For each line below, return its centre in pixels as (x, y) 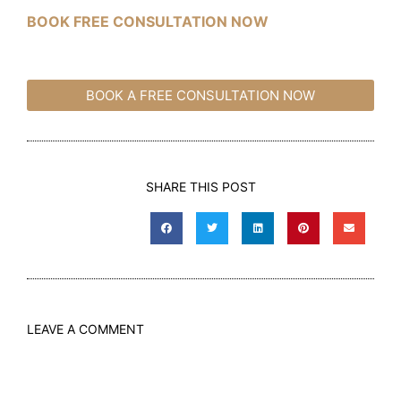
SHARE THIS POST (200, 187)
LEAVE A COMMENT (85, 329)
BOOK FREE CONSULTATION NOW (148, 22)
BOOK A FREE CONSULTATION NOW (200, 96)
